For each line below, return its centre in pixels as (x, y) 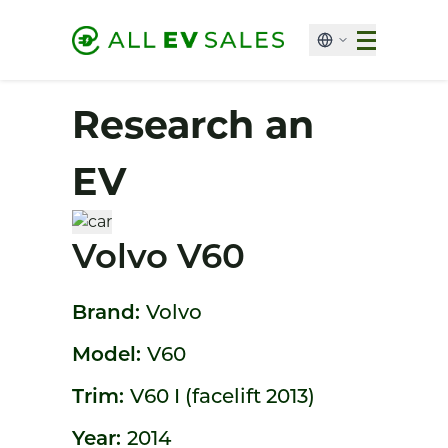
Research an (193, 124)
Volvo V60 (158, 259)
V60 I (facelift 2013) (222, 398)
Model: (109, 356)
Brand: (109, 314)
